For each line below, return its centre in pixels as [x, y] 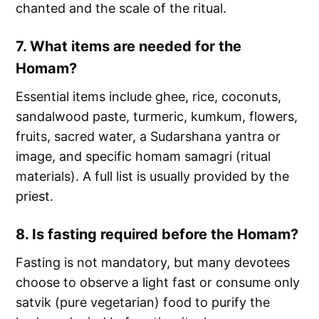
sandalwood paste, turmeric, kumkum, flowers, [157, 117]
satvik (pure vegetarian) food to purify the [143, 303]
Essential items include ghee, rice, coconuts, [149, 97]
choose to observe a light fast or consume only [158, 283]
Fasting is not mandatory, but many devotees [153, 263]
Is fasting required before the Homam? [166, 235]
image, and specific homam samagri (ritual [143, 157]
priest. [35, 197]
